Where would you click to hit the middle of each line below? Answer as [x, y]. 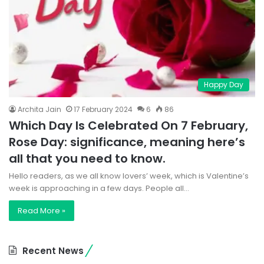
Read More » [42, 211]
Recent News [53, 251]
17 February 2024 [103, 110]
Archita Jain [39, 110]
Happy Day [224, 85]
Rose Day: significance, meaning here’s [127, 142]
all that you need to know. [87, 159]
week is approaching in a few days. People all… [99, 189]
